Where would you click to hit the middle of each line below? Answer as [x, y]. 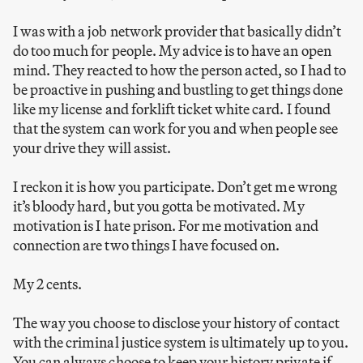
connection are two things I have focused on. [147, 246]
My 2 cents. [48, 284]
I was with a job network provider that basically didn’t [177, 32]
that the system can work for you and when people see [175, 129]
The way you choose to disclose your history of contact [176, 323]
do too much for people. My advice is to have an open [172, 51]
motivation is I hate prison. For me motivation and [166, 226]
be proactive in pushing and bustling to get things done [178, 90]
